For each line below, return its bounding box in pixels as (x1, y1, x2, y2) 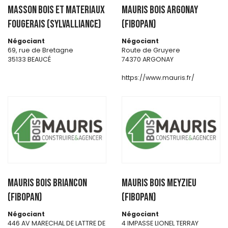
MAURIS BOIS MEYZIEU (122, 177, 196, 189)
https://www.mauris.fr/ (122, 73, 194, 82)
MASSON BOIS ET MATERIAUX (8, 4, 105, 17)
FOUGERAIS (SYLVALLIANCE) (8, 18, 101, 31)
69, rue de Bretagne (8, 46, 73, 55)
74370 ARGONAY (122, 55, 174, 64)
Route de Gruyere (122, 46, 180, 55)
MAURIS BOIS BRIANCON (8, 177, 87, 189)
